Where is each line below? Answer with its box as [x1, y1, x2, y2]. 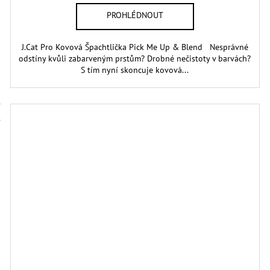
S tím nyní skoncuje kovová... [81, 64, 189, 75]
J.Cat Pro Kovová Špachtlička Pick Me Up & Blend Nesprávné [21, 41, 248, 52]
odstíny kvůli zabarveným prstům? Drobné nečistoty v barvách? [19, 52, 251, 64]
